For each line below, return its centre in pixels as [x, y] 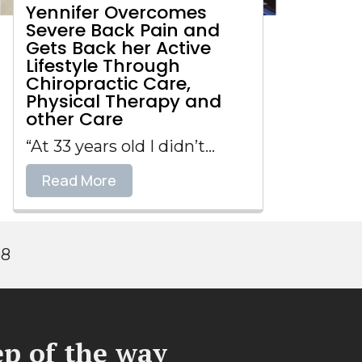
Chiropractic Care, [108, 84]
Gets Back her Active [118, 48]
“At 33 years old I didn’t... [120, 146]
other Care [74, 119]
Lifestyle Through [103, 66]
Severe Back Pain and [123, 30]
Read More [79, 180]
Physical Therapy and [124, 101]
